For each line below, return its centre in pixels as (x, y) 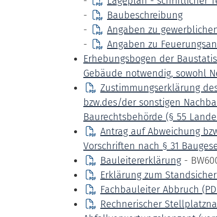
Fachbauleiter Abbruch (150, 189)
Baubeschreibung (145, 15)
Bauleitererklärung (141, 160)
